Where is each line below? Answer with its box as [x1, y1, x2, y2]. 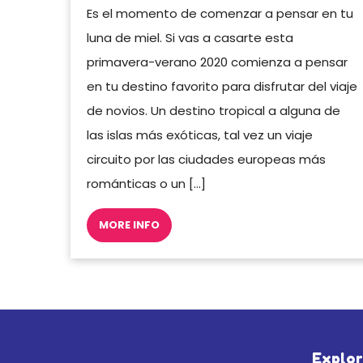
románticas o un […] [87, 175, 206, 192]
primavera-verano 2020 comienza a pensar [87, 53, 348, 70]
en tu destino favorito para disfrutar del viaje [87, 78, 357, 95]
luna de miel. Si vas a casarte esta [87, 29, 293, 46]
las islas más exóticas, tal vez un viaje [87, 126, 313, 143]
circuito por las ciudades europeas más [87, 151, 326, 168]
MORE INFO [99, 217, 160, 233]
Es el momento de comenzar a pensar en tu [87, 5, 353, 22]
